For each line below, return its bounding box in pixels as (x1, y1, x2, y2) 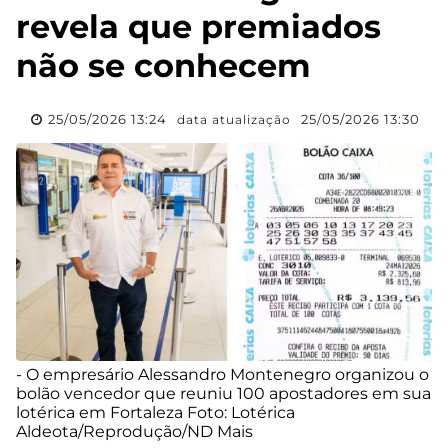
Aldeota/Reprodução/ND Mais (16, 422, 253, 442)
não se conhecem (16, 45, 311, 85)
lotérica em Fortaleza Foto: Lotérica (16, 403, 295, 423)
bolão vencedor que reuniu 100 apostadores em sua (16, 384, 431, 404)
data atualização (177, 111, 291, 127)
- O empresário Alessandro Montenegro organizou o (16, 365, 429, 385)
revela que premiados (16, 6, 381, 46)
